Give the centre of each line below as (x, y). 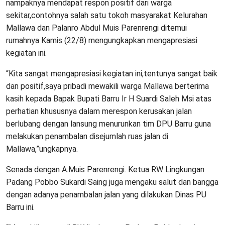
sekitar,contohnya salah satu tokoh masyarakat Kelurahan (107, 15)
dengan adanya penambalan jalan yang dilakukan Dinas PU (106, 194)
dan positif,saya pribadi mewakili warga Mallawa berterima (107, 86)
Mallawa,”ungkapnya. (42, 149)
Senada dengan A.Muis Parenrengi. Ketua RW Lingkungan (105, 169)
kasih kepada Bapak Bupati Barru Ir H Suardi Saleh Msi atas (109, 98)
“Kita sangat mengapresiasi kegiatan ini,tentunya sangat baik (112, 73)
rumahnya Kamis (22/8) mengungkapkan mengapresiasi (102, 40)
